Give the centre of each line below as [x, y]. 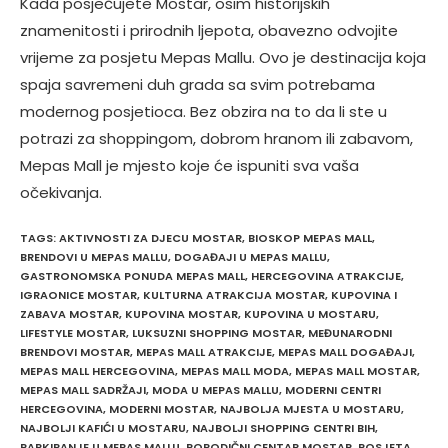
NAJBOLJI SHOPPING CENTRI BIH [283, 427]
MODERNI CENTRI [333, 389]
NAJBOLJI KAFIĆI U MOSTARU [103, 427]
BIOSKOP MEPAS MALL [310, 237]
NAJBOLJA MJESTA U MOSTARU [310, 408]
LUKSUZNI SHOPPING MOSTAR [217, 332]
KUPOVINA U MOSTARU [310, 313]
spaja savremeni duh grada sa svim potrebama [197, 84]
